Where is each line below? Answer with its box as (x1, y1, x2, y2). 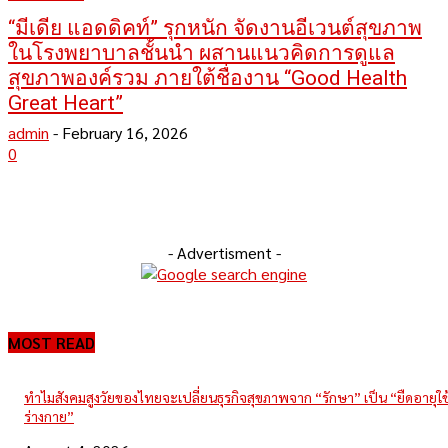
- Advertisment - (167, 242, 281, 263)
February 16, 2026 (62, 122, 188, 143)
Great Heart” (8, 91, 123, 115)
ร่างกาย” (24, 407, 74, 426)
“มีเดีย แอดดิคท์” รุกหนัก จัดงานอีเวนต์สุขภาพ (8, 16, 422, 40)
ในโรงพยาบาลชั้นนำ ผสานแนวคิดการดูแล (8, 41, 395, 65)
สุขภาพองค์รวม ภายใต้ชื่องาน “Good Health (8, 66, 407, 90)
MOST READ (8, 332, 95, 353)
